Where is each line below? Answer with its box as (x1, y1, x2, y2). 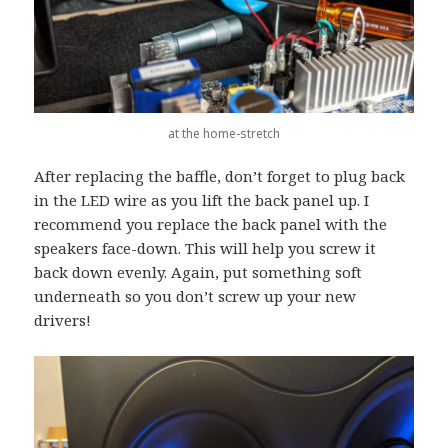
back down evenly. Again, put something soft (34, 262, 363, 283)
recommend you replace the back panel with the (34, 214, 388, 235)
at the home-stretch (168, 125, 280, 143)
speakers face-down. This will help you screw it (34, 238, 377, 259)
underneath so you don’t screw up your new (34, 286, 357, 307)
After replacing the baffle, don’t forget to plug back (34, 166, 406, 187)
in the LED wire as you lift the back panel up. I (34, 190, 370, 211)
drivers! (34, 310, 92, 331)
